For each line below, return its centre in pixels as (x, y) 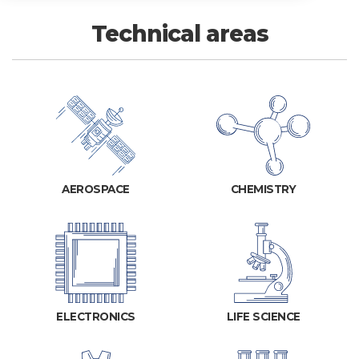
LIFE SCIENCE (263, 317)
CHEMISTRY (263, 190)
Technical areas (179, 34)
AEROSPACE (96, 190)
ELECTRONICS (96, 317)
